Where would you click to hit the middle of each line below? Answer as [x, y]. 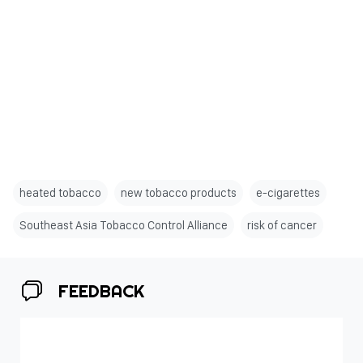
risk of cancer [282, 226]
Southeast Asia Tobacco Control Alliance [124, 226]
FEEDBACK [101, 291]
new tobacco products [179, 193]
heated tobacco [60, 193]
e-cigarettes [288, 193]
